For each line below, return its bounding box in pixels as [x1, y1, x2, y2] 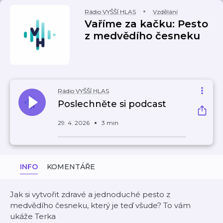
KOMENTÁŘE [47, 162, 95, 171]
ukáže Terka [10, 212, 56, 221]
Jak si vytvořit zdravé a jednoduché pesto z [10, 190, 170, 199]
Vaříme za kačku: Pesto [85, 18, 208, 30]
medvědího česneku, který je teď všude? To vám [10, 201, 191, 210]
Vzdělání [153, 8, 178, 15]
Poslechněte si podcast [58, 99, 166, 110]
